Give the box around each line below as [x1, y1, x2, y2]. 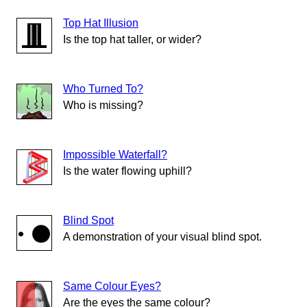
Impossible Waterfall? [63, 149, 167, 161]
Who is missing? [63, 99, 143, 112]
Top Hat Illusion [63, 17, 138, 29]
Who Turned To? [63, 83, 143, 95]
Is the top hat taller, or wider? [63, 34, 201, 46]
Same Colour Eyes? [63, 280, 161, 293]
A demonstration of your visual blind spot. [63, 231, 262, 243]
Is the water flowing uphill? [63, 165, 192, 177]
